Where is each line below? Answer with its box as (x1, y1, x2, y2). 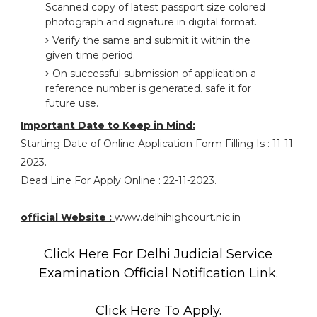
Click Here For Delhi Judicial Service (44, 246, 273, 262)
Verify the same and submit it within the (52, 34, 250, 47)
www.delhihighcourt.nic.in (114, 211, 241, 224)
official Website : (20, 211, 115, 224)
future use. (45, 97, 98, 110)
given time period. (45, 49, 135, 62)
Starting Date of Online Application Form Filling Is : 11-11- (20, 137, 296, 150)
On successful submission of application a (52, 67, 256, 80)
